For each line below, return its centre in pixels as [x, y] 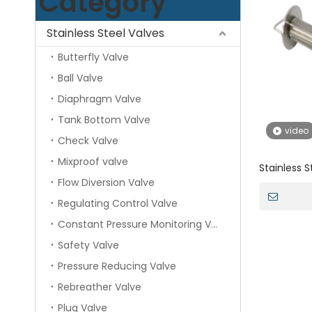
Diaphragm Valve [100, 99]
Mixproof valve [93, 162]
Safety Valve [88, 245]
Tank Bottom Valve [104, 120]
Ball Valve [80, 78]
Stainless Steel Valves [106, 33]
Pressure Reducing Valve [117, 266]
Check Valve [88, 141]
